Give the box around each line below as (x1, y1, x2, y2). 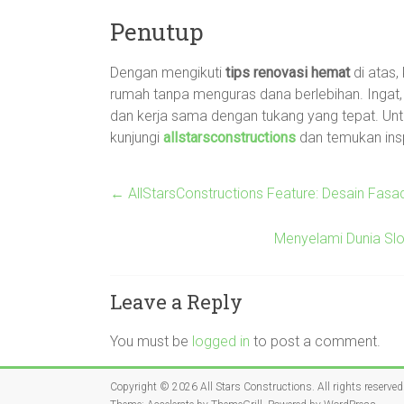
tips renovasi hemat (225, 64, 350, 81)
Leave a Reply (110, 289, 243, 315)
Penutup (110, 16, 204, 47)
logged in (192, 333, 250, 350)
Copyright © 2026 (110, 381, 200, 393)
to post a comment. (250, 333, 381, 350)
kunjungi (110, 129, 163, 146)
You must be (110, 333, 192, 350)
